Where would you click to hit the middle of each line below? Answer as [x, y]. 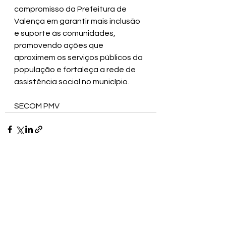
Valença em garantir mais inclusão [78, 21]
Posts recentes [37, 168]
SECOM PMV [37, 106]
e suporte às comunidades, [66, 33]
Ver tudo [142, 166]
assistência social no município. [72, 82]
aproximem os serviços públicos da [79, 58]
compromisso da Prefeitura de [71, 9]
